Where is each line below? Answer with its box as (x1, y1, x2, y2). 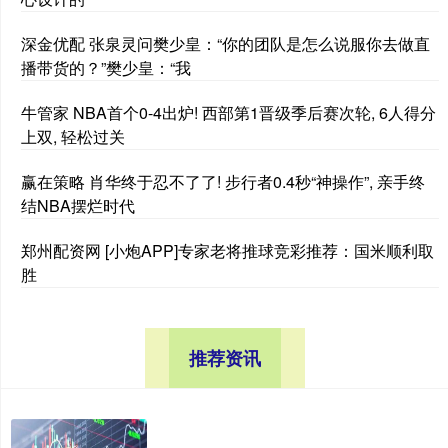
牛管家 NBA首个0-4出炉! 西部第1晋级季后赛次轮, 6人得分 (21, 100, 436, 124)
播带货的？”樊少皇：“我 (21, 55, 191, 79)
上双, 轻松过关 (21, 124, 125, 148)
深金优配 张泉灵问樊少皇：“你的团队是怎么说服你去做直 (21, 31, 430, 55)
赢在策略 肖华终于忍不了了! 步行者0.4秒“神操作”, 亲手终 (21, 169, 425, 193)
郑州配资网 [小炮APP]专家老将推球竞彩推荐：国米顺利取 (21, 238, 434, 262)
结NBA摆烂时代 (21, 193, 135, 217)
